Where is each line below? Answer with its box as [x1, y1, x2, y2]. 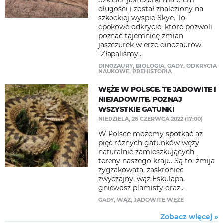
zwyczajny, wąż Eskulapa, [98, 174, 185, 183]
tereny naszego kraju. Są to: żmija [98, 156, 215, 165]
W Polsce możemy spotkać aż [98, 129, 203, 138]
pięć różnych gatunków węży [98, 138, 199, 147]
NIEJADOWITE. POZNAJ [98, 95, 182, 104]
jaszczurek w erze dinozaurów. [98, 40, 203, 49]
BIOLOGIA [135, 62, 164, 69]
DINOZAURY [98, 62, 133, 69]
